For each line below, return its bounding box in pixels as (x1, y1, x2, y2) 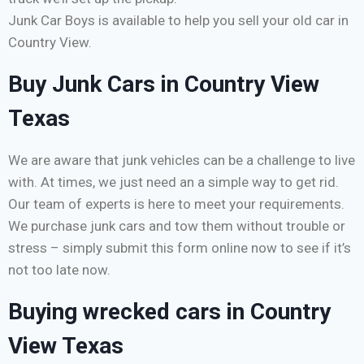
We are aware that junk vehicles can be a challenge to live (8, 152, 355, 169)
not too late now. (8, 262, 110, 279)
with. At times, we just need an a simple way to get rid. (8, 174, 339, 191)
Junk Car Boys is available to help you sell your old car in (8, 12, 349, 29)
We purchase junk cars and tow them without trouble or (8, 218, 345, 235)
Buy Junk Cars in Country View (8, 71, 319, 98)
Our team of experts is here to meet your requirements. (8, 196, 344, 213)
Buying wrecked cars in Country (8, 298, 331, 326)
